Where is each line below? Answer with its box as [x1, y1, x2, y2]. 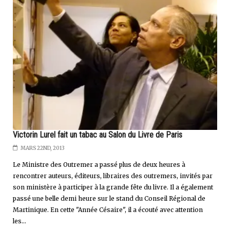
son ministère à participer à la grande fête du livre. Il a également [13, 183, 213, 191]
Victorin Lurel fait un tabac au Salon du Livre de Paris [13, 129, 182, 140]
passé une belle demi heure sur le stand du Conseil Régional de [13, 194, 205, 202]
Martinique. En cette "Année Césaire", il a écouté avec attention [13, 205, 203, 214]
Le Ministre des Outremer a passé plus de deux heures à [13, 160, 185, 168]
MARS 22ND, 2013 [21, 144, 65, 151]
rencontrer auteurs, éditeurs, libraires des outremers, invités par [13, 171, 213, 180]
